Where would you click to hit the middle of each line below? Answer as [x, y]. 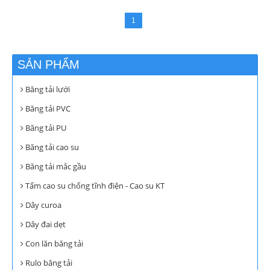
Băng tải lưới [47, 89]
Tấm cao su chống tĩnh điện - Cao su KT [94, 185]
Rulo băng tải [48, 262]
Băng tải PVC [47, 108]
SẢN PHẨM [49, 64]
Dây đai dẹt [45, 224]
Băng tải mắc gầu [55, 166]
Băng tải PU [45, 127]
